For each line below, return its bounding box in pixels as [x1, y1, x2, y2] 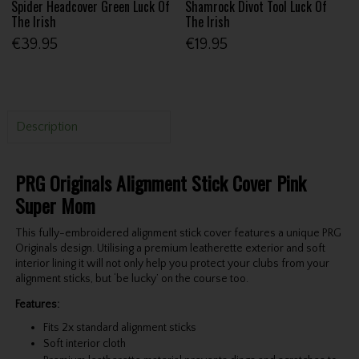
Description [15, 119, 78, 135]
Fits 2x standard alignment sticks [42, 321, 196, 334]
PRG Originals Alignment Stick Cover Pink [14, 168, 306, 198]
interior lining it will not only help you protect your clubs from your [14, 256, 329, 270]
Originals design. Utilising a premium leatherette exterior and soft [14, 241, 325, 255]
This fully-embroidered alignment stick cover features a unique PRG [14, 226, 341, 240]
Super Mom [14, 191, 95, 220]
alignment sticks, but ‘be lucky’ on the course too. [14, 272, 248, 285]
